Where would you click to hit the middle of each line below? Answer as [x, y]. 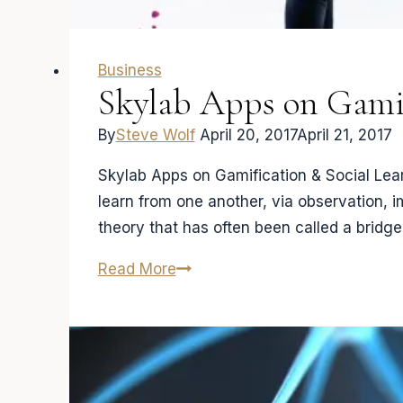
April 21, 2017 [344, 135]
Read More [137, 269]
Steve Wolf [155, 135]
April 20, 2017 [248, 135]
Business [130, 70]
